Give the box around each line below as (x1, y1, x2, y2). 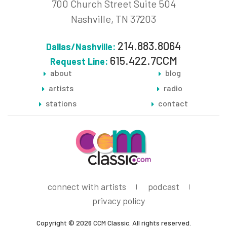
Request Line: (50, 56, 108, 67)
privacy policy (92, 195, 145, 206)
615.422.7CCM (107, 54, 177, 67)
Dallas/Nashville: (46, 41, 116, 52)
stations (45, 98, 77, 108)
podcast (148, 181, 179, 192)
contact (158, 98, 188, 108)
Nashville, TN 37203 (71, 13, 156, 25)
